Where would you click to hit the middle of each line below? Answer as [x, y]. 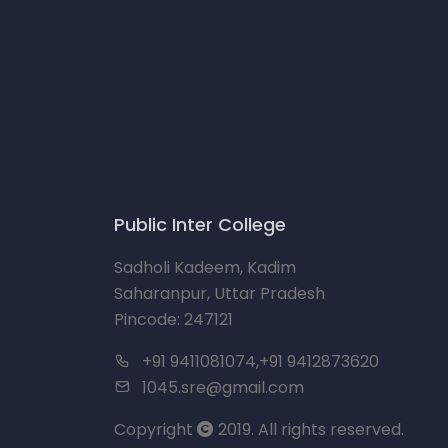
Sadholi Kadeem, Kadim [205, 267]
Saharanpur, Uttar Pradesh [219, 293]
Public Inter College [200, 224]
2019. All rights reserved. [309, 429]
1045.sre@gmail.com [223, 387]
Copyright [155, 429]
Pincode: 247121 [173, 319]
